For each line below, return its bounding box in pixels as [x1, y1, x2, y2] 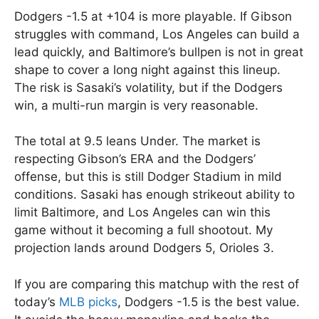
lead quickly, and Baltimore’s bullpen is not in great [14, 44, 303, 59]
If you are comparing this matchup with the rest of [14, 276, 299, 291]
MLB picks [59, 294, 117, 309]
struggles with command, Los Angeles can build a [14, 26, 300, 41]
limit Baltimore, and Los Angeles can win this [14, 205, 271, 220]
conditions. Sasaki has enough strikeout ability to [14, 187, 295, 202]
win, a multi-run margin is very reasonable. [14, 98, 258, 113]
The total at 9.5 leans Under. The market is [14, 134, 261, 149]
